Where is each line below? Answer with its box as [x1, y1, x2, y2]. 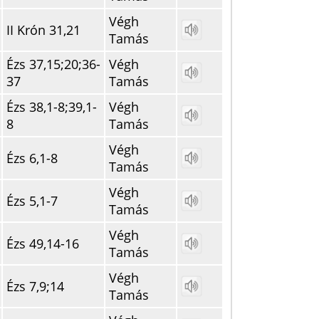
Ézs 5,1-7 [6, 192, 58, 209]
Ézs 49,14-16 [6, 235, 79, 252]
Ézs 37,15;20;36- [6, 56, 100, 73]
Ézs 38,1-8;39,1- [6, 98, 97, 115]
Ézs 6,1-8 [6, 150, 58, 167]
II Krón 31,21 [6, 21, 80, 38]
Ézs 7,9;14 [6, 278, 64, 295]
